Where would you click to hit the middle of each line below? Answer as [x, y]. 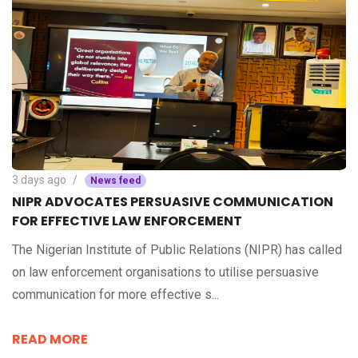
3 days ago [39, 180]
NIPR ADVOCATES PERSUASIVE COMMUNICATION [173, 202]
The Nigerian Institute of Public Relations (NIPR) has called [177, 250]
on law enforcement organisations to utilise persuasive [165, 272]
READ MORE [50, 340]
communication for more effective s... [115, 295]
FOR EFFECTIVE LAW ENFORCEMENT [127, 221]
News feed [115, 181]
